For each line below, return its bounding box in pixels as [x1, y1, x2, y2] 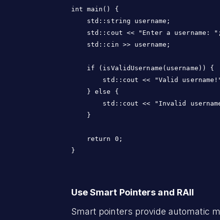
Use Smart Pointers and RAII [71, 187, 194, 197]
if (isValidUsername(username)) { [71, 64, 215, 72]
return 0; [71, 135, 123, 142]
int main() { [71, 5, 119, 13]
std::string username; [71, 17, 170, 25]
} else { [71, 87, 119, 95]
